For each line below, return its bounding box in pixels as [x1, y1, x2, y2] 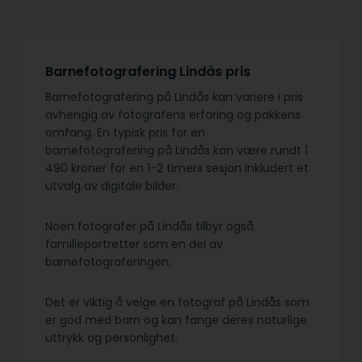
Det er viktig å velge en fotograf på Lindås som [45, 294, 309, 311]
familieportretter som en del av [45, 236, 223, 253]
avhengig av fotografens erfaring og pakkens [45, 107, 301, 124]
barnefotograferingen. [45, 254, 171, 271]
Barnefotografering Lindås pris [45, 62, 250, 82]
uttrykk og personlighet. [45, 330, 178, 347]
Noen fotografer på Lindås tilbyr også [45, 218, 254, 235]
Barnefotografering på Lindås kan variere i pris [45, 89, 303, 106]
